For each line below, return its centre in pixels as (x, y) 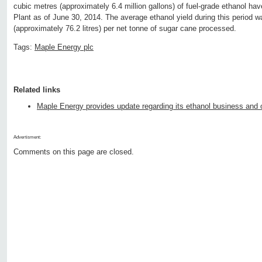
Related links (37, 90)
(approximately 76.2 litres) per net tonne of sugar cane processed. (125, 29)
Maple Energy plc (64, 47)
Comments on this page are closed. (74, 152)
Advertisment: (27, 137)
